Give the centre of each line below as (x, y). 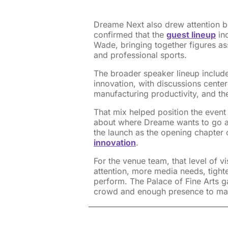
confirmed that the (130, 34)
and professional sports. (141, 55)
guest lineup (191, 34)
